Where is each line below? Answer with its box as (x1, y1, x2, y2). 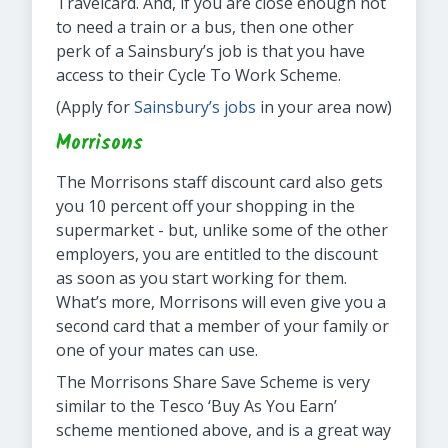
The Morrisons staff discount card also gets (56, 171, 383, 193)
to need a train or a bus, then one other (56, 16, 354, 38)
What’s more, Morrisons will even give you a (56, 291, 386, 313)
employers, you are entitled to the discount (56, 243, 378, 265)
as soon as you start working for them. (56, 267, 347, 289)
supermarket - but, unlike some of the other (56, 219, 388, 241)
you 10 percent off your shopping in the (56, 195, 355, 217)
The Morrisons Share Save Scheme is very (56, 371, 370, 393)
